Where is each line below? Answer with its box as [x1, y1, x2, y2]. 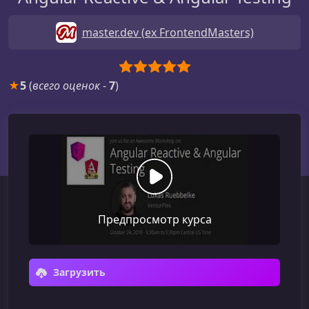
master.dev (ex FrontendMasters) [81, 25, 254, 40]
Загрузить [50, 266, 106, 279]
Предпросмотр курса [97, 212, 212, 227]
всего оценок [32, 78, 100, 93]
